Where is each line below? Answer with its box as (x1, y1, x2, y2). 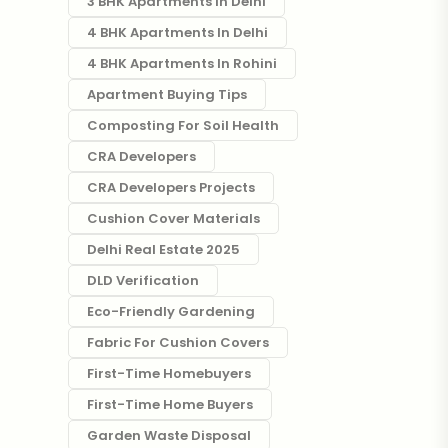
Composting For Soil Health (86, 116, 279, 135)
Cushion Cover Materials (86, 209, 260, 228)
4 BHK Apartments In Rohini (86, 54, 277, 73)
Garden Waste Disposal (86, 426, 251, 445)
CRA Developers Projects (86, 178, 255, 197)
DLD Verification (86, 271, 199, 290)
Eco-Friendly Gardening (86, 302, 255, 321)
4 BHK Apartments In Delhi (86, 23, 268, 42)
